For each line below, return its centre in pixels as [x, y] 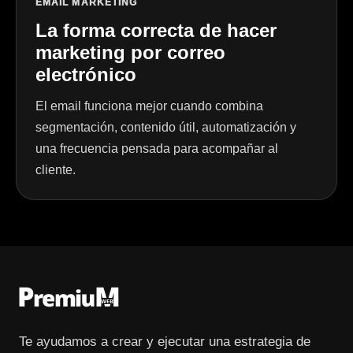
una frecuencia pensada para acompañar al [157, 148]
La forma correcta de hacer [156, 30]
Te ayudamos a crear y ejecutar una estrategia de [165, 341]
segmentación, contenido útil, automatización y [166, 127]
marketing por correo [130, 52]
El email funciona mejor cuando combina [149, 106]
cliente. [56, 169]
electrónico [86, 74]
